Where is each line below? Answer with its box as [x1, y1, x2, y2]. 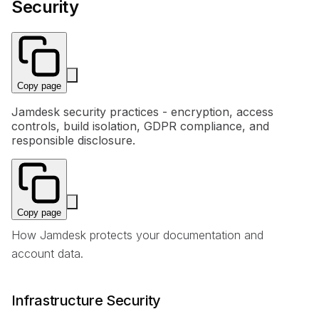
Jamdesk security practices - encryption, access [11, 104, 273, 119]
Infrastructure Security [11, 291, 161, 309]
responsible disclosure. [11, 132, 135, 147]
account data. [11, 246, 83, 261]
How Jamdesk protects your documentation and [11, 227, 263, 242]
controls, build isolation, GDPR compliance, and [11, 118, 269, 133]
